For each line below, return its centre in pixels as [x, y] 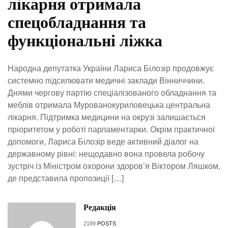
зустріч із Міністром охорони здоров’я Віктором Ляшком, [114, 166]
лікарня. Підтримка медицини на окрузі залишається [107, 117]
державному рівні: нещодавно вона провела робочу [106, 154]
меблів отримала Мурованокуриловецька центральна [109, 105]
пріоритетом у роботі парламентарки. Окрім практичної [111, 129]
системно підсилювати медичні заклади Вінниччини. [106, 80]
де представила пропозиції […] [66, 178]
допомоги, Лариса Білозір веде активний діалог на [103, 141]
